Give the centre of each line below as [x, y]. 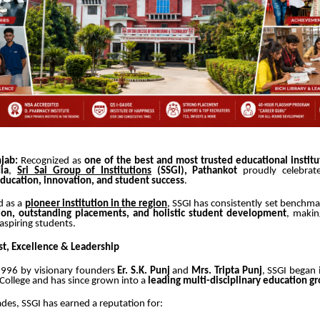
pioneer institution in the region [96, 204]
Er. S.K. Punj [144, 271]
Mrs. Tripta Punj [227, 271]
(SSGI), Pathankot [195, 171]
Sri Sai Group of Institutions [85, 171]
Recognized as [51, 161]
